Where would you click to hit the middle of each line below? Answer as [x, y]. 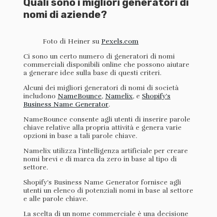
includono [40, 96]
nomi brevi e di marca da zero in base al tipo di [100, 159]
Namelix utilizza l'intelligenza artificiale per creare [106, 151]
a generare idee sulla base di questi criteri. [93, 73]
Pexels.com [120, 41]
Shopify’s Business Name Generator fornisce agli [102, 182]
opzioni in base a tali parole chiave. [80, 136]
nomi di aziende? [65, 15]
